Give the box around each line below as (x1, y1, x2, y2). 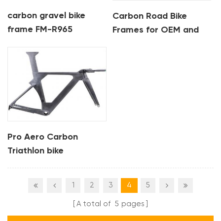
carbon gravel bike (7, 11, 86, 21)
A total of (76, 200, 112, 208)
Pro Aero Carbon (7, 132, 78, 142)
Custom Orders (112, 39, 178, 48)
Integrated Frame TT (7, 160, 96, 169)
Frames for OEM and (112, 25, 199, 35)
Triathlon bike (7, 146, 64, 155)
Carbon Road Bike (112, 11, 187, 21)
